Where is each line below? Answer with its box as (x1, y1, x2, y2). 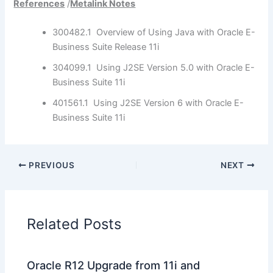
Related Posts (27, 214, 122, 233)
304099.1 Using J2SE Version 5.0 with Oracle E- (52, 62, 255, 74)
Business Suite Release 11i (52, 41, 160, 53)
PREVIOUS (26, 160, 75, 170)
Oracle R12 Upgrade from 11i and (27, 258, 200, 272)
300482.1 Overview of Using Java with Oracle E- (52, 27, 256, 38)
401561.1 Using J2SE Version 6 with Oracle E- (52, 97, 244, 109)
